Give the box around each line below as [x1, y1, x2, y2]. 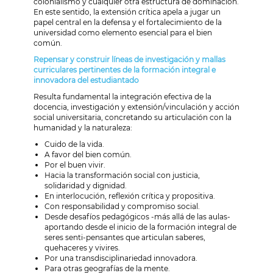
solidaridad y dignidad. [44, 180, 127, 190]
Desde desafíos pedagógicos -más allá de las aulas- [44, 211, 230, 221]
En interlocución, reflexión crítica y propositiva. [44, 191, 215, 200]
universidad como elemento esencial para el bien [34, 27, 212, 37]
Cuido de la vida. [44, 139, 104, 149]
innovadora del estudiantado [34, 75, 139, 85]
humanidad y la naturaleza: [34, 122, 132, 132]
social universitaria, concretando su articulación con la [34, 112, 232, 122]
